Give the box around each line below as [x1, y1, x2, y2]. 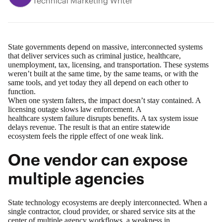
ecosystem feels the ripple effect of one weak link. [8, 131, 166, 140]
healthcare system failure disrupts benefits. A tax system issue [8, 113, 198, 122]
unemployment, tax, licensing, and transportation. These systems [8, 60, 209, 69]
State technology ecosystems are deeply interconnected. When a [8, 198, 207, 207]
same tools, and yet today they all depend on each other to [8, 78, 188, 87]
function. [8, 87, 38, 96]
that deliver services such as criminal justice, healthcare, [8, 51, 181, 60]
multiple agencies [8, 168, 148, 189]
